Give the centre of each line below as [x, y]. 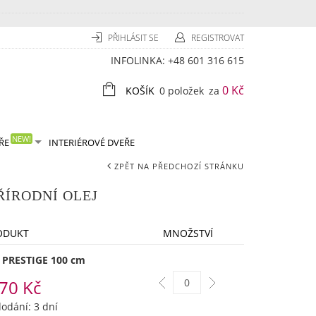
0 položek [182, 91]
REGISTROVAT [218, 38]
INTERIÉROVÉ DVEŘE [92, 142]
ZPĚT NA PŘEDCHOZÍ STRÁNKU [179, 166]
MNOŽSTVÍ [188, 233]
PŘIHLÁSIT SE [134, 38]
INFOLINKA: [139, 60]
